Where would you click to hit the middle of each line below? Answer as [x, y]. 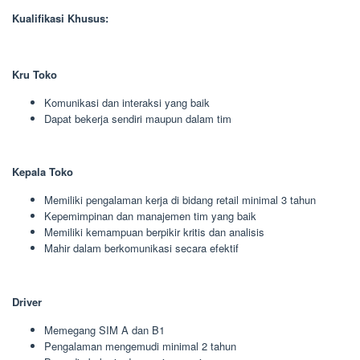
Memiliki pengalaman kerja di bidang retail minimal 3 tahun [180, 200]
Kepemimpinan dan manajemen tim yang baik [150, 216]
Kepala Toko [43, 172]
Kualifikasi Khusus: [60, 18]
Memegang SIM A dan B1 [104, 329]
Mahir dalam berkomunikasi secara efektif [141, 248]
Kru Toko [35, 74]
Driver [27, 301]
